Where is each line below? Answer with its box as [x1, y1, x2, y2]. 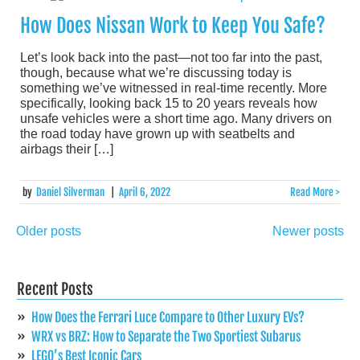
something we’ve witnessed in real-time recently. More [20, 81, 327, 96]
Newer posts [272, 223, 344, 238]
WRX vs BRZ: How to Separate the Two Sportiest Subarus [31, 328, 301, 345]
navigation [16, 248, 96, 273]
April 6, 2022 [118, 185, 170, 198]
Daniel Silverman [36, 185, 105, 198]
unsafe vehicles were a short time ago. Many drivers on [20, 112, 332, 126]
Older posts [16, 223, 81, 238]
